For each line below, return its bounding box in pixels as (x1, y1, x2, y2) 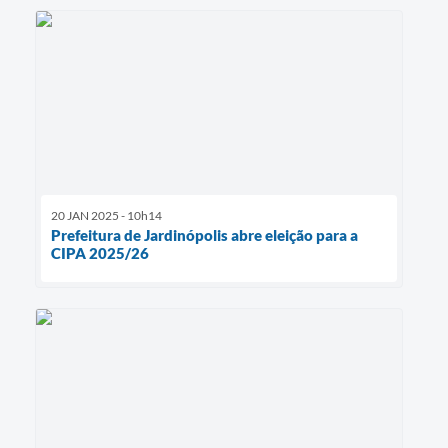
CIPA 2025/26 (51, 244, 149, 263)
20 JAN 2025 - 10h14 (51, 208, 162, 224)
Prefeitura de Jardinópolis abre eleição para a (51, 226, 358, 245)
